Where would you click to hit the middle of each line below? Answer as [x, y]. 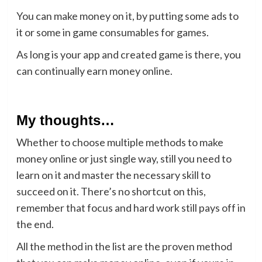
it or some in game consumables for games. [112, 32]
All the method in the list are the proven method [124, 246]
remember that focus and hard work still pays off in [131, 207]
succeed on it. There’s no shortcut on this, [111, 191]
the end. [35, 224]
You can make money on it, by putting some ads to [127, 15]
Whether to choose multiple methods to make [120, 142]
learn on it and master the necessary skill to [113, 175]
